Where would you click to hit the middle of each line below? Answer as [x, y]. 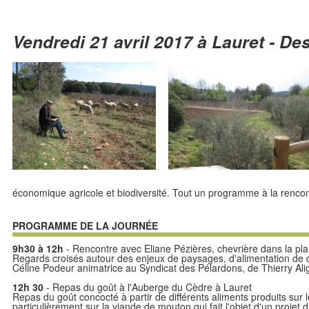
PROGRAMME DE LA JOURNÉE [85, 226]
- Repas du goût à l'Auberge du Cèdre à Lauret [148, 287]
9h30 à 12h [38, 248]
